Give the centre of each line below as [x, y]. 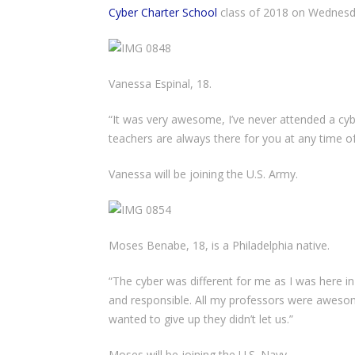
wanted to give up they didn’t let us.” [201, 319]
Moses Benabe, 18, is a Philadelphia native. [219, 245]
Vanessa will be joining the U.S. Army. [203, 174]
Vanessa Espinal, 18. [160, 84]
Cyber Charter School [163, 12]
